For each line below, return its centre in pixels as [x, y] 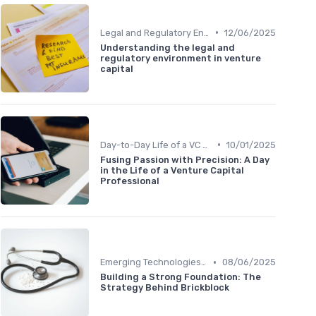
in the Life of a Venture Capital [172, 170]
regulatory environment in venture [181, 58]
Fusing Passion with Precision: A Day [185, 159]
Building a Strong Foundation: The [181, 277]
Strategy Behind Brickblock [165, 288]
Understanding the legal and [168, 47]
